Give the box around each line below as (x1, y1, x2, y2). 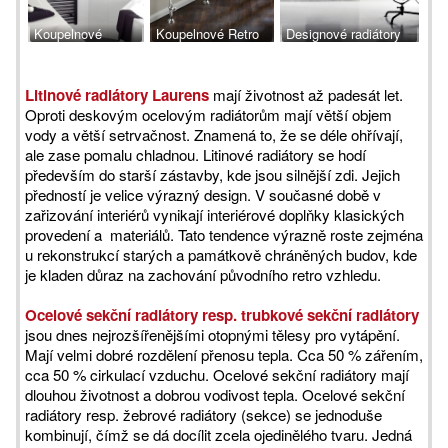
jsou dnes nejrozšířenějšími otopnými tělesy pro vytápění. (25, 324, 400, 345)
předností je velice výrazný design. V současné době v (25, 184, 381, 205)
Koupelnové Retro (152, 24, 259, 43)
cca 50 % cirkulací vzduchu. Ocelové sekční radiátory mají (25, 364, 409, 385)
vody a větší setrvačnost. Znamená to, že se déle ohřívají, (25, 124, 403, 145)
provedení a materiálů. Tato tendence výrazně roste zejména (25, 224, 423, 245)
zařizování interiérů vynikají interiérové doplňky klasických (25, 204, 404, 225)
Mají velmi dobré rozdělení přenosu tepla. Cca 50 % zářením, (25, 344, 423, 365)
